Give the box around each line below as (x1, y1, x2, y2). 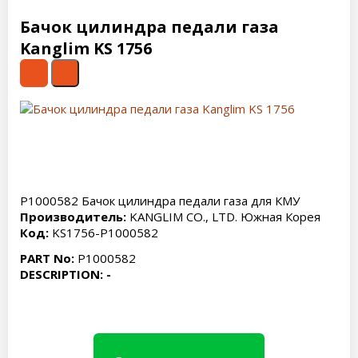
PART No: (20, 250, 74, 266)
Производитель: (20, 209, 126, 225)
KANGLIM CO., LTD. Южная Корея (126, 209, 320, 225)
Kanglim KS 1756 (20, 38, 152, 59)
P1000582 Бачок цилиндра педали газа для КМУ (20, 193, 300, 209)
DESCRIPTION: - (20, 266, 111, 282)
